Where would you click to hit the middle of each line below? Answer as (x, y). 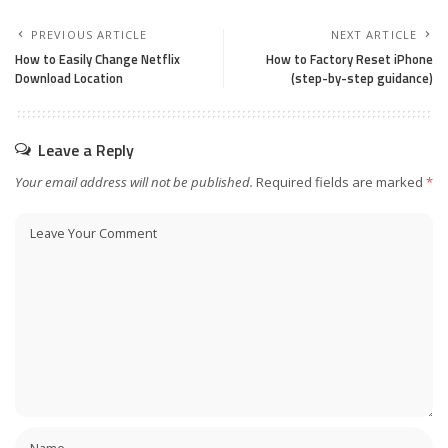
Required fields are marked (341, 182)
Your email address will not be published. (134, 182)
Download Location (69, 78)
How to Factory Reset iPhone (349, 59)
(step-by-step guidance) (362, 78)
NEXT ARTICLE (373, 35)
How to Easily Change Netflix (97, 59)
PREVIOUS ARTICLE (89, 35)
